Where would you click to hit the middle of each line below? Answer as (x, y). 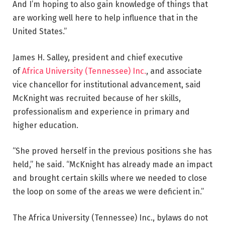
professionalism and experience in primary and (101, 111)
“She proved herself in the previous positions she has (112, 151)
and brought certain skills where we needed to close (110, 178)
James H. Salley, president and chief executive (98, 57)
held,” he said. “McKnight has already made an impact (113, 165)
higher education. (45, 125)
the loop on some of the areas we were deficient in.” (108, 192)
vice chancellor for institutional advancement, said (107, 84)
